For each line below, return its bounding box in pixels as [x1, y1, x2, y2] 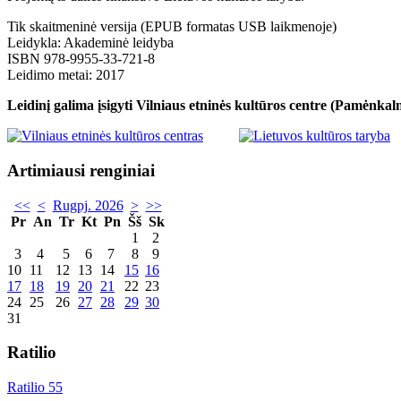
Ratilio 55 [7, 380, 63, 396]
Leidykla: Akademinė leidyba [7, 35, 174, 51]
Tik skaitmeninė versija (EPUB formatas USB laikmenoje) [7, 19, 337, 35]
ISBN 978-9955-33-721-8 [7, 51, 155, 67]
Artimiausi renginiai [7, 160, 155, 180]
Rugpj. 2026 [52, 197, 124, 213]
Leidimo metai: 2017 [7, 67, 124, 83]
